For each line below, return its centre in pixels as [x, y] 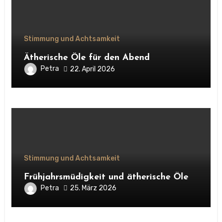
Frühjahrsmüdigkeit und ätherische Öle [106, 177]
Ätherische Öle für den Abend [86, 58]
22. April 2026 [92, 69]
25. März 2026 [93, 188]
